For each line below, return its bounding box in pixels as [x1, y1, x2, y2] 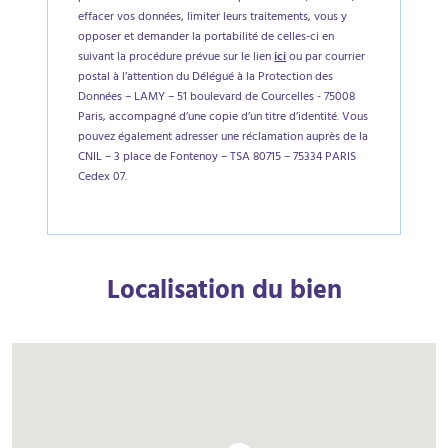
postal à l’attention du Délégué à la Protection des [78, 67, 334, 89]
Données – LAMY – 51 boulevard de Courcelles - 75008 [78, 87, 356, 109]
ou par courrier [286, 47, 366, 69]
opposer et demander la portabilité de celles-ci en [78, 27, 335, 49]
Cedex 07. [78, 167, 128, 189]
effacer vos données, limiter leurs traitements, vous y [78, 7, 348, 29]
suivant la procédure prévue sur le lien [78, 47, 275, 69]
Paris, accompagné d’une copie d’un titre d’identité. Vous [78, 107, 369, 129]
